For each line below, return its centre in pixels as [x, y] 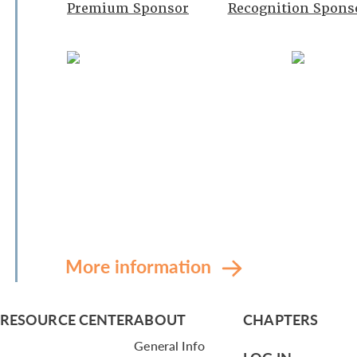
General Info [170, 345]
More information [141, 266]
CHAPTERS [280, 319]
